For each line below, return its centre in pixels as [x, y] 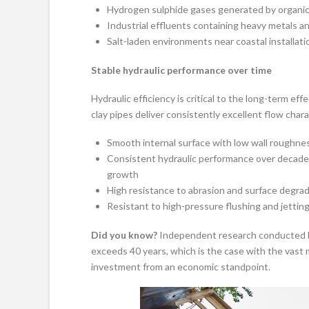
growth [123, 175]
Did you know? [125, 235]
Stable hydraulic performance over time [181, 70]
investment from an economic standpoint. [181, 266]
